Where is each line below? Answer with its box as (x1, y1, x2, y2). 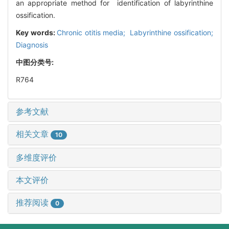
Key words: (16, 28, 57, 37)
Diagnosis (16, 40, 48, 49)
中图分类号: (16, 57, 55, 66)
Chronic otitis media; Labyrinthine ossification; (57, 28, 214, 37)
